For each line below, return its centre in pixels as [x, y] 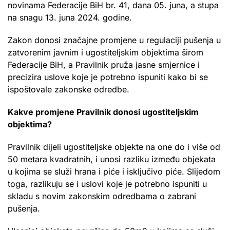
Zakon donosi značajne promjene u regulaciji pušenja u [114, 40]
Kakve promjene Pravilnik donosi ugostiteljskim [103, 112]
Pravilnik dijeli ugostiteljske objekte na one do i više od [114, 147]
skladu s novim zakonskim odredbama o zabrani [102, 196]
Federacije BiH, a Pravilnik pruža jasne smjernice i [104, 64]
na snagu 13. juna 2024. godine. [70, 17]
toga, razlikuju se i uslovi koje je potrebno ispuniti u [107, 184]
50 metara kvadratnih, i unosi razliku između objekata [112, 159]
